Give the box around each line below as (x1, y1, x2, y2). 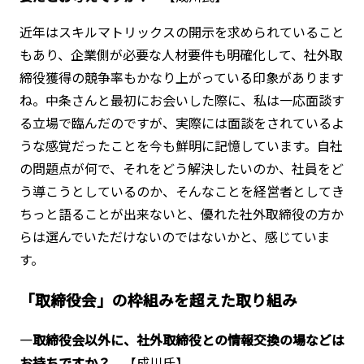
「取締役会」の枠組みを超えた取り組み (19, 288, 297, 311)
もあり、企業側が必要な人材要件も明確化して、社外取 (19, 45, 343, 65)
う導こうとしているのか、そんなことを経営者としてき (19, 181, 344, 201)
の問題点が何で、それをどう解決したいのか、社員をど (19, 158, 344, 179)
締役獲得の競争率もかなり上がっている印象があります (19, 67, 344, 88)
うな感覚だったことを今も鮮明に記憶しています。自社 (19, 136, 343, 156)
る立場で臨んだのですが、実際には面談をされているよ (19, 113, 344, 133)
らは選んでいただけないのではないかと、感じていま (19, 227, 330, 247)
